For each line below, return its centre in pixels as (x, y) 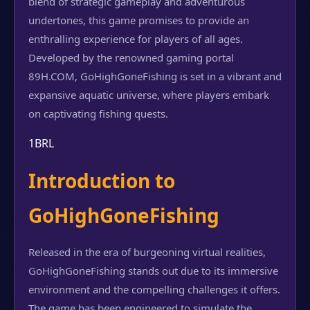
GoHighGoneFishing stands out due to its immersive (153, 271)
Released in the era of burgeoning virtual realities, (147, 252)
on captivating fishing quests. (98, 113)
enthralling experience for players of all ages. (136, 39)
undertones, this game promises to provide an (139, 20)
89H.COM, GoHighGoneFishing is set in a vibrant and (155, 76)
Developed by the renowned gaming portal (131, 57)
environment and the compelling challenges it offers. (154, 289)
